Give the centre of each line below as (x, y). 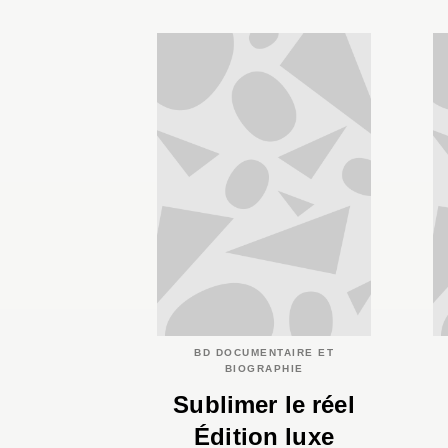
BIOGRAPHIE (264, 368)
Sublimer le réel (264, 405)
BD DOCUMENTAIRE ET (264, 352)
